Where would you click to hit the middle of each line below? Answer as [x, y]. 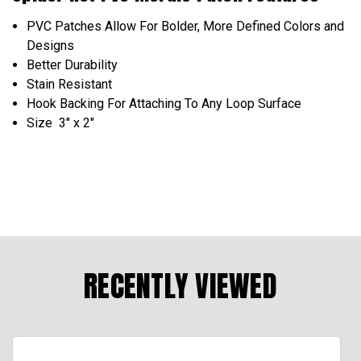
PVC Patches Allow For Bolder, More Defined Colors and [186, 26]
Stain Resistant [70, 84]
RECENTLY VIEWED [180, 286]
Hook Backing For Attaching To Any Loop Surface [164, 103]
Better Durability [73, 64]
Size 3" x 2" [61, 122]
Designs [51, 45]
